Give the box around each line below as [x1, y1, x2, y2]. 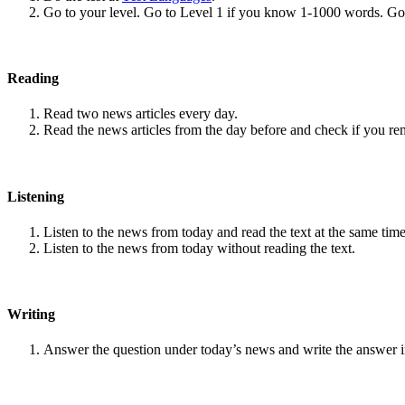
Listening [7, 188, 64, 204]
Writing [7, 306, 55, 323]
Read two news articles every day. [43, 106, 238, 122]
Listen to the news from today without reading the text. [43, 240, 355, 256]
